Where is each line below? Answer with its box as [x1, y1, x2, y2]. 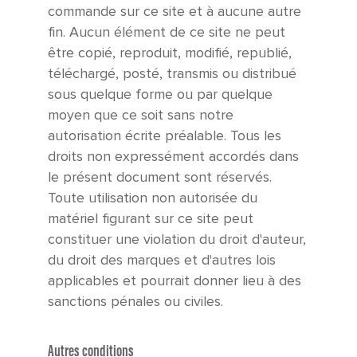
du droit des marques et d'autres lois [48, 252, 276, 269]
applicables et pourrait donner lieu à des [48, 273, 301, 290]
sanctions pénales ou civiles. [48, 293, 223, 311]
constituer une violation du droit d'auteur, [48, 231, 306, 249]
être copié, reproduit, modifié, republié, [48, 45, 292, 62]
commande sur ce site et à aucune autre [48, 3, 301, 21]
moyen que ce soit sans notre [48, 107, 233, 124]
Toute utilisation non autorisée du [48, 190, 257, 207]
